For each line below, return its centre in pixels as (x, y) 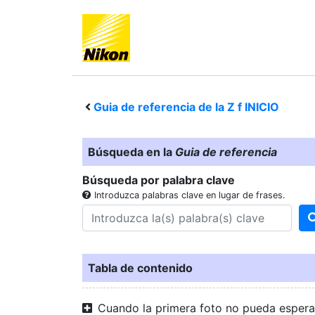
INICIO (261, 107)
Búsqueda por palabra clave (159, 180)
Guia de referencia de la (160, 107)
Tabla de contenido (140, 268)
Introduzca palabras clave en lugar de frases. (188, 195)
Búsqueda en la (131, 152)
